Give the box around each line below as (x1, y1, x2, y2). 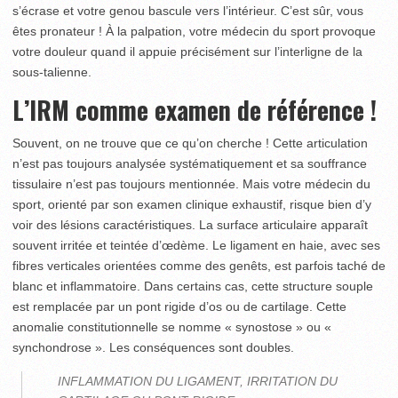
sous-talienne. (12, 65, 92, 79)
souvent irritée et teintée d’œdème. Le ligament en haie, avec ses (12, 238, 380, 252)
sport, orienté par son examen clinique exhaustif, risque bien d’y (12, 197, 371, 211)
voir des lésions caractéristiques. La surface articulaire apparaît (12, 218, 368, 232)
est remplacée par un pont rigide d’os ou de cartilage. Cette (12, 299, 346, 314)
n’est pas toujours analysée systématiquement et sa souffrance (12, 156, 367, 171)
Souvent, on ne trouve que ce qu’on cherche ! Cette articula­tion (12, 136, 368, 150)
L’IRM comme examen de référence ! (12, 92, 377, 128)
